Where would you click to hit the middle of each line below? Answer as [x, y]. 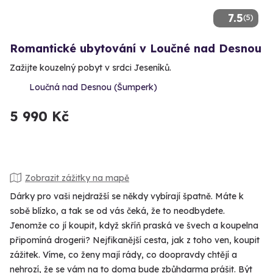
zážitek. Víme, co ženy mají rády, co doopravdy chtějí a [123, 255]
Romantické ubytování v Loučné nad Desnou [136, 49]
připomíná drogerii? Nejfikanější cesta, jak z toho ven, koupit [135, 240]
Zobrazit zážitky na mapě [77, 178]
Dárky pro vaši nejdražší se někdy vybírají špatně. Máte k [127, 197]
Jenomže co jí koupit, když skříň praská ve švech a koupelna [134, 226]
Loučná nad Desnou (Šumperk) [93, 87]
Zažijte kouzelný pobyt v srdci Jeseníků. [90, 68]
